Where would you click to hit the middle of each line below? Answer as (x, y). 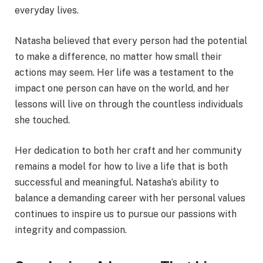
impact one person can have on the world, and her (122, 88)
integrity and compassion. (71, 230)
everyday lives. (47, 11)
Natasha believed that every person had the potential (131, 41)
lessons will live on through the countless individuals (129, 104)
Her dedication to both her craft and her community (128, 150)
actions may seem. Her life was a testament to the (124, 73)
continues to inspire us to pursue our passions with (126, 214)
